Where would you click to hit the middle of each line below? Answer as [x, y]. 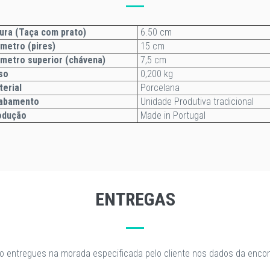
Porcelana [159, 88]
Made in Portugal [172, 115]
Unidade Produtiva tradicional [196, 102]
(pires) [40, 46]
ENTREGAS [135, 199]
